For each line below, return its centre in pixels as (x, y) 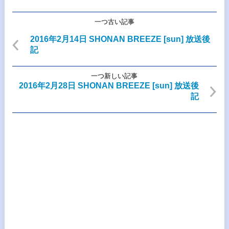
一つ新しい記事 (114, 76)
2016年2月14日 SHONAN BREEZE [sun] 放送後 (120, 39)
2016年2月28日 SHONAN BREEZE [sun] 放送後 (109, 86)
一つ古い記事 (114, 22)
